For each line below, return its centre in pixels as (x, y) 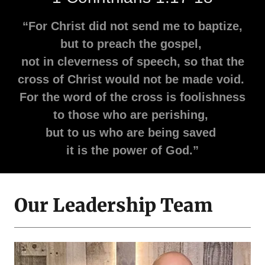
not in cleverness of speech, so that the (132, 61)
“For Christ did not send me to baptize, (132, 26)
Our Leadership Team (113, 205)
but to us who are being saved (132, 132)
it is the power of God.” (132, 150)
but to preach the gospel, (132, 43)
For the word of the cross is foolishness (132, 97)
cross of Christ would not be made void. (132, 79)
